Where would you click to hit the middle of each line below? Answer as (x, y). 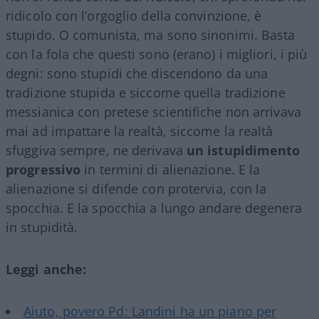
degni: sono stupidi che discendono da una (137, 73)
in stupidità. (42, 227)
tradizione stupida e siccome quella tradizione (146, 92)
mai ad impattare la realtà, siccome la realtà (140, 131)
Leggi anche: (46, 269)
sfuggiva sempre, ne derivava (94, 150)
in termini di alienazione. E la (171, 169)
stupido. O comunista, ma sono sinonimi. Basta (151, 35)
